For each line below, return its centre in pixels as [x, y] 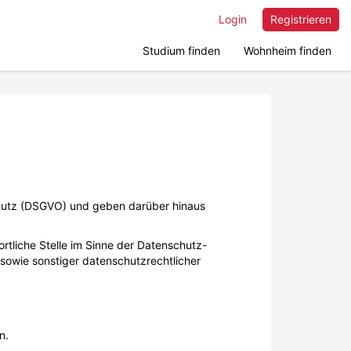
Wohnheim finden [288, 51]
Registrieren [301, 19]
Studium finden [181, 51]
